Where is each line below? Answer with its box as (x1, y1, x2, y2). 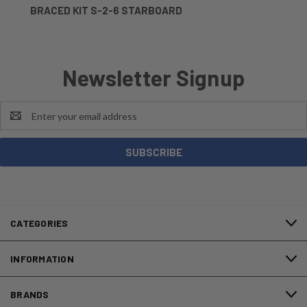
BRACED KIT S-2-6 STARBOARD (30, 4, 182, 17)
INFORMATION (10, 253, 74, 265)
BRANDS (10, 288, 49, 301)
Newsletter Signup (62, 64, 245, 91)
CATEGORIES (10, 217, 69, 230)
